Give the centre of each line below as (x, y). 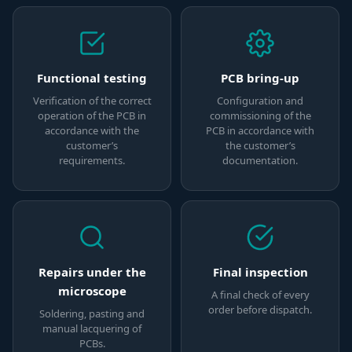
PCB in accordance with (260, 131)
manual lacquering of (92, 329)
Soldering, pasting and (92, 314)
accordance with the (92, 131)
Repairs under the (92, 272)
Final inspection (260, 272)
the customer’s (260, 146)
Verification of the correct (92, 101)
